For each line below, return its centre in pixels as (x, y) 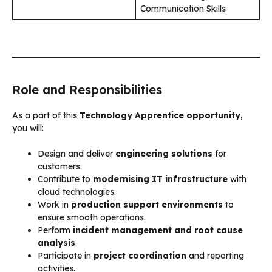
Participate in (66, 255)
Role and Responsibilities (87, 89)
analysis (56, 243)
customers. (60, 166)
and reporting (215, 255)
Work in (54, 204)
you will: (28, 128)
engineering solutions (164, 153)
